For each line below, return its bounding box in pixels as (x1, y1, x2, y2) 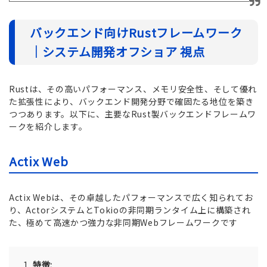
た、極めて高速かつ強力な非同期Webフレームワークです (9, 216, 238, 228)
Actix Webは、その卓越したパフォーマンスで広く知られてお (9, 191, 253, 203)
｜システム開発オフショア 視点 (30, 42, 205, 60)
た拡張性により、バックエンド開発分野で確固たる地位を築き (9, 95, 254, 107)
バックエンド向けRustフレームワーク (30, 23, 243, 41)
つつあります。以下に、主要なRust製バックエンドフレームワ (9, 107, 256, 120)
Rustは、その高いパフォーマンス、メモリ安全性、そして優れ (9, 82, 257, 95)
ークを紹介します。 (9, 120, 88, 132)
